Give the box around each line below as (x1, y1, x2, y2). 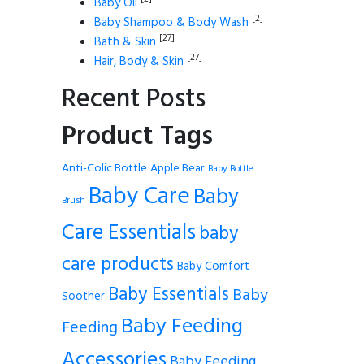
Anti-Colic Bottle (62, 159, 147, 179)
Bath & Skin (94, 32, 156, 53)
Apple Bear (150, 159, 205, 179)
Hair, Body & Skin (94, 52, 184, 72)
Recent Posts (62, 79, 206, 121)
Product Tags (62, 116, 213, 158)
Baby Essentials (108, 280, 229, 311)
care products (62, 250, 174, 281)
